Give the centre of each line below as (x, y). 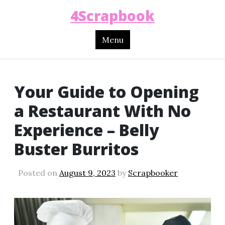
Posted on (39, 173)
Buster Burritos (76, 149)
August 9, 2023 (87, 173)
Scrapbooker (153, 173)
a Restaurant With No (102, 110)
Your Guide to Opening (106, 91)
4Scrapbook (113, 16)
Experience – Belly (87, 130)
